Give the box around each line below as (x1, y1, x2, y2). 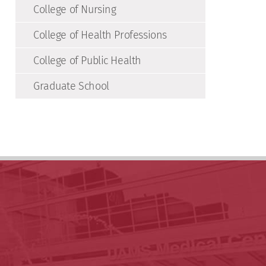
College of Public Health (33, 54, 141, 67)
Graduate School (33, 80, 109, 93)
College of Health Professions (33, 28, 167, 42)
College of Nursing (33, 3, 116, 16)
